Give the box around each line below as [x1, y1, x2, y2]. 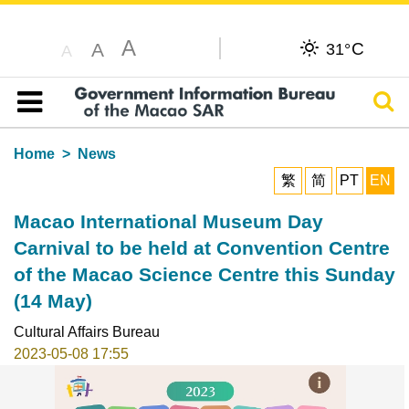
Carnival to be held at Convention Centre [13, 236, 390, 258]
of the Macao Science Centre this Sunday [13, 263, 395, 285]
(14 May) [13, 289, 92, 311]
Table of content [26, 115, 129, 131]
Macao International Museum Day [13, 210, 323, 232]
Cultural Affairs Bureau [13, 323, 160, 340]
